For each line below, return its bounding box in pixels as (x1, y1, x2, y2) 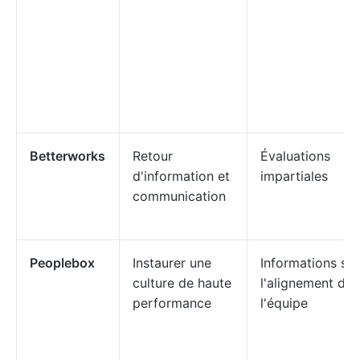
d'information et (133, 168, 230, 184)
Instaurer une (133, 255, 211, 271)
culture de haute (133, 275, 231, 291)
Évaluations (260, 148, 330, 164)
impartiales (260, 168, 328, 184)
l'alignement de (260, 275, 353, 291)
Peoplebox (30, 255, 95, 271)
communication (133, 188, 226, 204)
